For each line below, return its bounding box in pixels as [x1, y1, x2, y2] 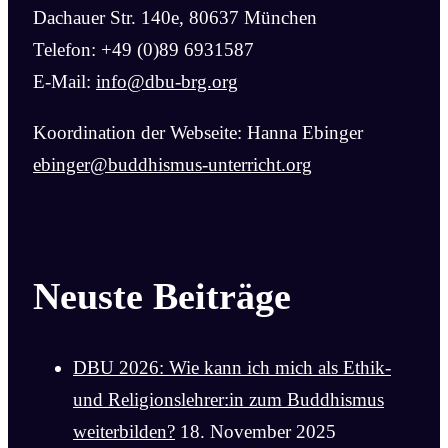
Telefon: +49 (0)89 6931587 [33, 39, 254, 61]
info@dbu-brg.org [96, 71, 238, 93]
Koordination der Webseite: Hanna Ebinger [33, 122, 363, 144]
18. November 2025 [180, 421, 336, 443]
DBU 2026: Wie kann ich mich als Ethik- [73, 357, 391, 379]
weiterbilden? [73, 421, 175, 443]
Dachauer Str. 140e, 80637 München [33, 7, 317, 29]
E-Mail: [33, 71, 96, 93]
